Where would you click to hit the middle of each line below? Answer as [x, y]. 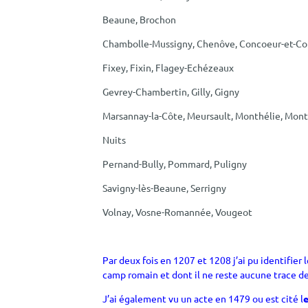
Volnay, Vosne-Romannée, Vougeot [178, 211]
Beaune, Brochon [140, 19]
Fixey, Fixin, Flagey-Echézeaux [168, 67]
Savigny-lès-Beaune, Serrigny [165, 187]
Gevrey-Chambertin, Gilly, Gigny [171, 91]
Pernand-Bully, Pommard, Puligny [175, 163]
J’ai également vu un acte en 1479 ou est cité [201, 298]
